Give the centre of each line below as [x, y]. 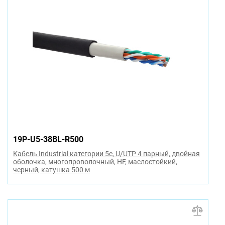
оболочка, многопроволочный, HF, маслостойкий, [95, 161]
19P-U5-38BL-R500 [48, 139]
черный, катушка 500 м [51, 170]
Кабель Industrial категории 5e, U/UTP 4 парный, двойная [106, 153]
